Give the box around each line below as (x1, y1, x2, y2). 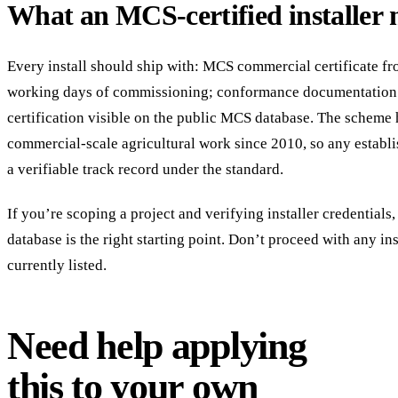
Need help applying (7, 323, 306, 368)
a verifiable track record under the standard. (7, 160, 283, 178)
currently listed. (7, 257, 107, 274)
